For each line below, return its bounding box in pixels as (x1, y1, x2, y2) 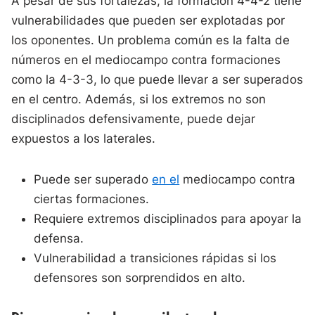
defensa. (34, 231, 84, 246)
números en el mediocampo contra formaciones (11, 53, 281, 67)
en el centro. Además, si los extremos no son (11, 92, 266, 107)
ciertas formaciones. (34, 192, 150, 207)
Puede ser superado (34, 172, 153, 187)
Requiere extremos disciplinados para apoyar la (34, 212, 302, 226)
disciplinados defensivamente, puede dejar (11, 112, 256, 127)
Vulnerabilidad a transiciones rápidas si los (34, 251, 277, 266)
